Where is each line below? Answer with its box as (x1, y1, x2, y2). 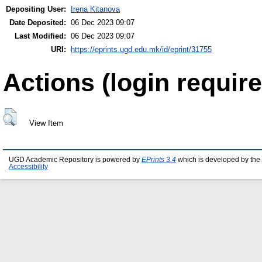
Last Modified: (15, 32, 66, 41)
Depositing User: (6, 5, 66, 14)
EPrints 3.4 (142, 156, 176, 164)
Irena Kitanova (71, 5, 120, 14)
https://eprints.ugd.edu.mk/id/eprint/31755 (71, 45, 212, 54)
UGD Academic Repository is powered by (9, 156, 142, 164)
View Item (29, 118, 63, 127)
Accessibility (9, 163, 48, 171)
